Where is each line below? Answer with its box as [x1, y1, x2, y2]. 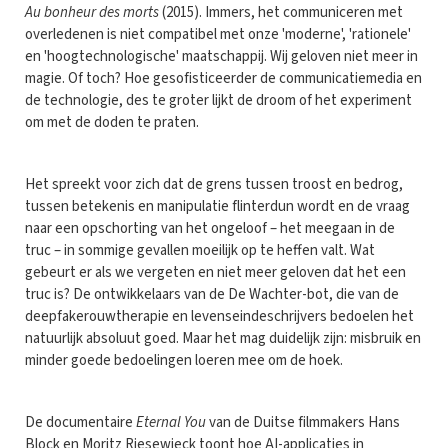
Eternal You [136, 411, 206, 433]
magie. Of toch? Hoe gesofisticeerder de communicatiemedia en [25, 67, 422, 89]
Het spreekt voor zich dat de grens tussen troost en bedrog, [25, 173, 403, 195]
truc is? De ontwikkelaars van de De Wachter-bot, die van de [25, 283, 399, 305]
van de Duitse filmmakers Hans [206, 411, 400, 433]
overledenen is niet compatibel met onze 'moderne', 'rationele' [25, 23, 411, 45]
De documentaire [25, 411, 136, 433]
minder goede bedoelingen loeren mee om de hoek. [25, 349, 343, 371]
